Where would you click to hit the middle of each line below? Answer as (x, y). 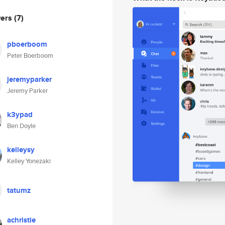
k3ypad (20, 115)
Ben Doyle (21, 126)
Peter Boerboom (30, 55)
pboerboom (27, 44)
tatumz (19, 190)
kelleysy (21, 150)
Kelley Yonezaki (29, 161)
